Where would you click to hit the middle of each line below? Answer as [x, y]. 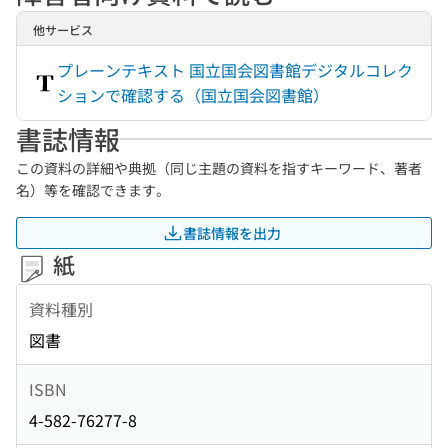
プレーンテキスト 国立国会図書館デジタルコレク [235, 70]
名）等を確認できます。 [93, 190]
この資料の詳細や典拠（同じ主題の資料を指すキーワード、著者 [219, 168]
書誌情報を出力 [232, 232]
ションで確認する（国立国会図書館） [193, 95]
